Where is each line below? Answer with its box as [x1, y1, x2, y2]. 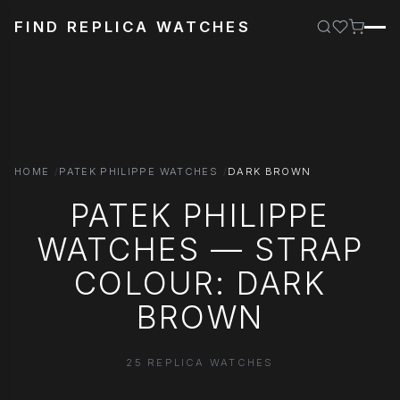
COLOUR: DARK [74, 263, 326, 302]
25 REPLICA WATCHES [126, 355, 274, 369]
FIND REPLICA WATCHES [14, 18, 252, 36]
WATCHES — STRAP [37, 229, 363, 268]
